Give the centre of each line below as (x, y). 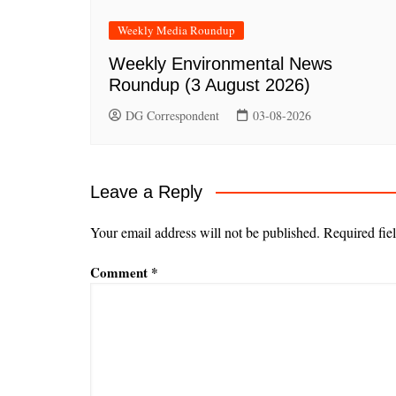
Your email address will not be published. (205, 232)
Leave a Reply (146, 191)
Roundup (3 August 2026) (209, 84)
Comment (121, 272)
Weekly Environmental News (221, 63)
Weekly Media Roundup (176, 30)
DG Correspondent (172, 115)
